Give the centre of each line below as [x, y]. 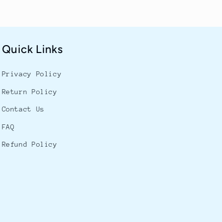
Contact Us [23, 109]
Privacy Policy [32, 74]
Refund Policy [29, 144]
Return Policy [29, 91]
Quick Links [32, 50]
